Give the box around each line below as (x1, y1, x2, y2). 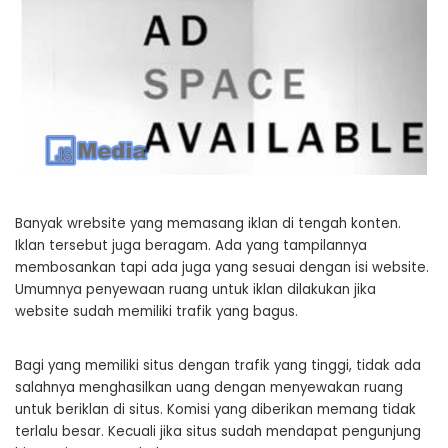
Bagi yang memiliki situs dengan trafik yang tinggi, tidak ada (15, 355, 421, 375)
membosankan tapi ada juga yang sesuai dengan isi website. (15, 257, 429, 277)
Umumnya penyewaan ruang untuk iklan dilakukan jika (15, 279, 376, 299)
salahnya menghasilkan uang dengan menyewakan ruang (15, 377, 403, 397)
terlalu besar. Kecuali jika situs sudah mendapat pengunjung (15, 421, 421, 441)
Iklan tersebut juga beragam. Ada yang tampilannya (15, 235, 367, 255)
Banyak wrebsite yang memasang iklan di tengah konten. (15, 213, 401, 233)
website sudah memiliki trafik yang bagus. (15, 301, 298, 321)
